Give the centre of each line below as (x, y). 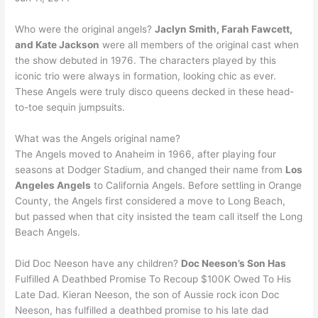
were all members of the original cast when (199, 44)
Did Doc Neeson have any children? (98, 263)
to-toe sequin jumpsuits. (70, 107)
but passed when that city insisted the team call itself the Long (159, 216)
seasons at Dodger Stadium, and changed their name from (150, 169)
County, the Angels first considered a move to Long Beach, (150, 201)
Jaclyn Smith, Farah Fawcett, (224, 29)
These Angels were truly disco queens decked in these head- (155, 91)
